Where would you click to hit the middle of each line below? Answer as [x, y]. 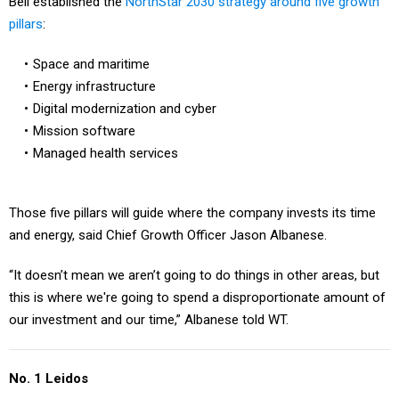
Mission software [84, 131]
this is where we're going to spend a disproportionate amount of [197, 278]
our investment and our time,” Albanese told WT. [149, 301]
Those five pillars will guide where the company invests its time [192, 194]
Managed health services [105, 154]
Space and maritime [91, 65]
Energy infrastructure [94, 87]
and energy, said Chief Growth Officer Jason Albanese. [168, 216]
